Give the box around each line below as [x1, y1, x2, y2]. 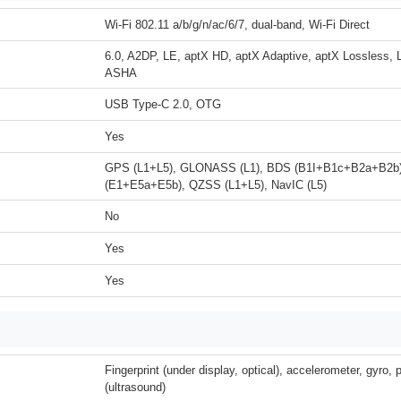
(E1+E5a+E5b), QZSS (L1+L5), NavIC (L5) [105, 178, 327, 192]
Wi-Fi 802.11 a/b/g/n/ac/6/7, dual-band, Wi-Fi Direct [105, 18, 370, 31]
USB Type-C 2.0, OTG [105, 98, 221, 111]
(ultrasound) [105, 380, 166, 394]
